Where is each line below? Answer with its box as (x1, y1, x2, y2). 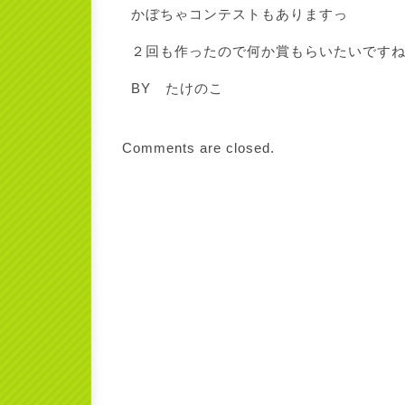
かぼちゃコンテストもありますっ (131, 6, 348, 22)
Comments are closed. (122, 140, 275, 155)
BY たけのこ (131, 80, 223, 96)
